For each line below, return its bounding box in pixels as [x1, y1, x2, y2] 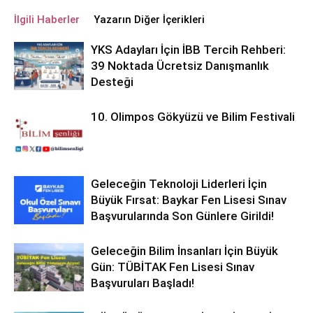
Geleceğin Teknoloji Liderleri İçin [91, 177, 267, 191]
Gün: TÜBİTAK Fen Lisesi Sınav [91, 260, 254, 274]
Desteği [91, 75, 133, 89]
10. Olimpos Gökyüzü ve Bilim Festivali [91, 110, 295, 124]
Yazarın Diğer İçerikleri [94, 13, 205, 26]
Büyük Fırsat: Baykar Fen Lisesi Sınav [91, 193, 286, 207]
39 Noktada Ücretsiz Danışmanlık [91, 59, 269, 73]
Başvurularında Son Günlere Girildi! [91, 209, 274, 223]
